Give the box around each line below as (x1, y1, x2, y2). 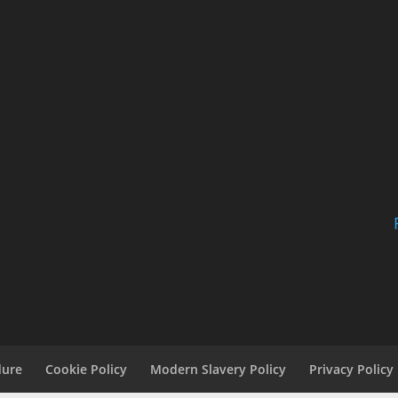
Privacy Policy (309, 360, 394, 378)
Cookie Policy (45, 360, 128, 378)
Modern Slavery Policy (150, 360, 287, 378)
